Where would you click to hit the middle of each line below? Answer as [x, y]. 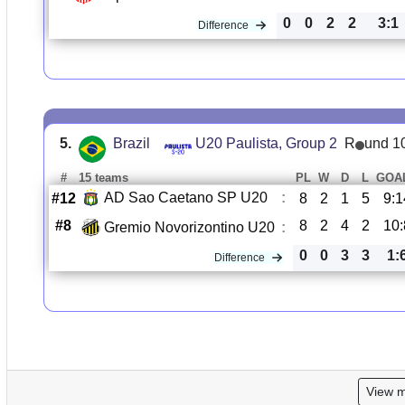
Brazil [131, 144]
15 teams [103, 178]
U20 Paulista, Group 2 [266, 144]
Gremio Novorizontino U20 [189, 227]
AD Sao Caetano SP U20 [185, 197]
